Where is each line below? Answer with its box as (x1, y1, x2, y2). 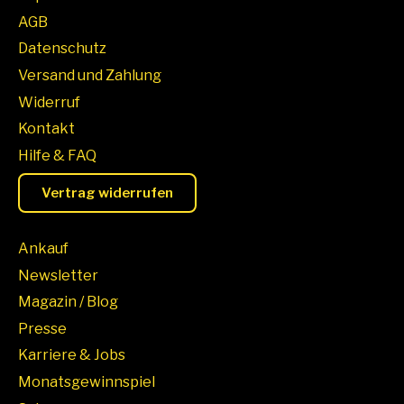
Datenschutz (18, 40, 106, 58)
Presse (18, 319, 67, 337)
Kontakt (18, 120, 75, 138)
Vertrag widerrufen (41, 185, 173, 202)
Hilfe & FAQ (18, 146, 96, 164)
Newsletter (18, 266, 98, 284)
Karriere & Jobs (18, 346, 125, 364)
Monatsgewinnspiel (18, 372, 155, 390)
